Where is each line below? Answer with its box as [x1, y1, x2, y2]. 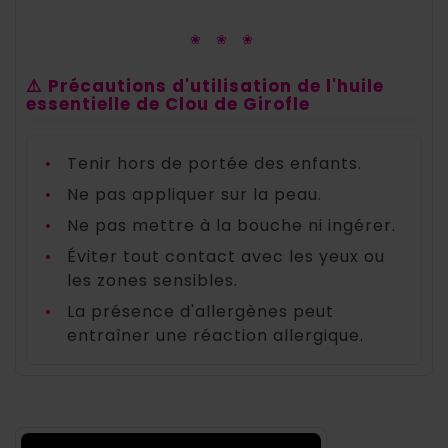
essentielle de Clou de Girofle [26, 92, 310, 117]
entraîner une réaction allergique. [67, 324, 364, 348]
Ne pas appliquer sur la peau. [67, 183, 322, 207]
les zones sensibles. [67, 269, 238, 293]
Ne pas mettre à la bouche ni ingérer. [67, 214, 396, 238]
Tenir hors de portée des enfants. [67, 152, 362, 176]
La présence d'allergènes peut [67, 300, 334, 324]
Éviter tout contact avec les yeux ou [67, 245, 385, 269]
